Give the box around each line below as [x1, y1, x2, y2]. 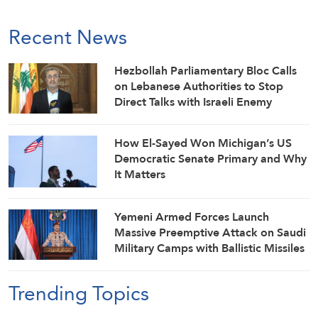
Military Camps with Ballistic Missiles [114, 238, 305, 259]
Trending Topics [9, 274, 149, 312]
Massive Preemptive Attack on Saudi [114, 222, 307, 243]
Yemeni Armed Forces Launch [114, 207, 270, 228]
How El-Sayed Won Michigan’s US [114, 132, 292, 153]
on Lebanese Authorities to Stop [114, 76, 284, 97]
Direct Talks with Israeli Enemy [114, 92, 273, 113]
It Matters [114, 163, 166, 185]
